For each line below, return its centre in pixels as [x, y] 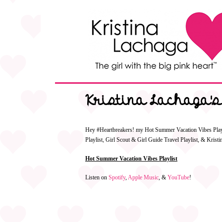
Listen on [97, 177]
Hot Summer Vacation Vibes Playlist [131, 159]
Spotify [117, 177]
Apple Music [143, 177]
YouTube [178, 177]
